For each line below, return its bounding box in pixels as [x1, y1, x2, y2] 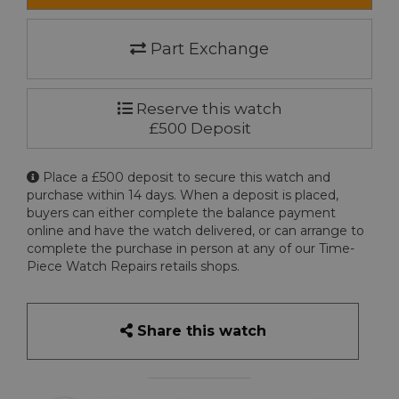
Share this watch [132, 322, 266, 340]
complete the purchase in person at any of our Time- [27, 240, 354, 257]
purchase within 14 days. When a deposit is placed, [27, 187, 338, 204]
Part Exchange [146, 39, 269, 60]
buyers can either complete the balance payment [27, 205, 336, 222]
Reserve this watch [132, 100, 282, 118]
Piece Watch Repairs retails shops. [27, 258, 240, 275]
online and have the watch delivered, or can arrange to [27, 223, 364, 240]
